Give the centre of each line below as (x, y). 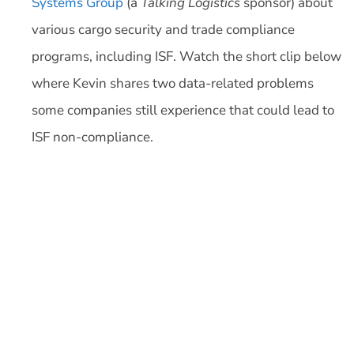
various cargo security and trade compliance (163, 29)
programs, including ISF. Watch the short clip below (186, 56)
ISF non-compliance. (92, 137)
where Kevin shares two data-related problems (173, 83)
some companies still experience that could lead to (183, 110)
